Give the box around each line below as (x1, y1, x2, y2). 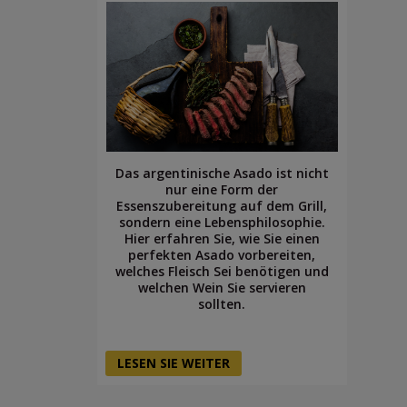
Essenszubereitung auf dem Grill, (116, 197, 328, 215)
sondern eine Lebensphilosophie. (118, 213, 325, 232)
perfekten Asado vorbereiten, (128, 246, 316, 264)
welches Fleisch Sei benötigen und (115, 263, 329, 281)
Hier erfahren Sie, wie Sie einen (124, 230, 320, 248)
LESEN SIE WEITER (117, 354, 230, 372)
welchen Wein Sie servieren (137, 279, 306, 297)
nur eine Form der (165, 181, 279, 199)
